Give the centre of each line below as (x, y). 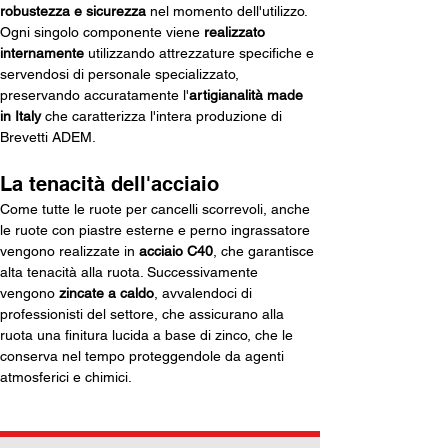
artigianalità (226, 95)
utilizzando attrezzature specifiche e (201, 53)
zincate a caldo (106, 293)
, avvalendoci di (205, 293)
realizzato (236, 32)
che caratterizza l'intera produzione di (165, 116)
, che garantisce (265, 251)
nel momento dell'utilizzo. (228, 11)
